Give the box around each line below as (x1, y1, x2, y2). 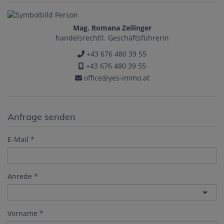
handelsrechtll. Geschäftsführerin (55, 33, 169, 43)
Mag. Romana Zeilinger (72, 23, 151, 33)
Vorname (7, 208, 37, 218)
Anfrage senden (7, 111, 75, 123)
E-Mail (7, 134, 28, 144)
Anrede (7, 171, 32, 181)
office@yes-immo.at (81, 73, 149, 83)
